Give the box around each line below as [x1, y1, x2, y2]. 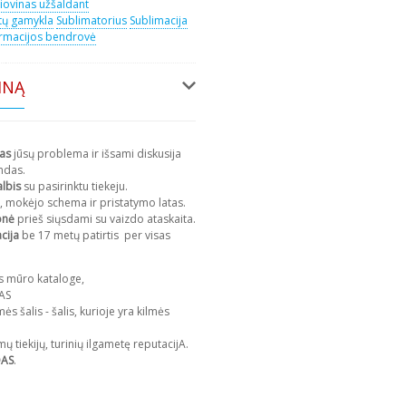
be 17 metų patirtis [19, 227, 121, 243]
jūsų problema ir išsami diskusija [11, 145, 181, 161]
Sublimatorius [56, 12, 127, 28]
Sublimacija [130, 12, 188, 28]
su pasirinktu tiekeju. [24, 178, 128, 194]
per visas [121, 227, 170, 243]
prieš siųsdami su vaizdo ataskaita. [17, 210, 196, 227]
